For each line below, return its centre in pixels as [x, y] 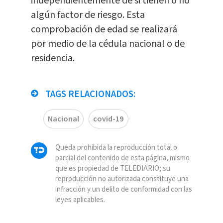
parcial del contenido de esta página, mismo [122, 158]
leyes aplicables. [80, 200]
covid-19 [108, 119]
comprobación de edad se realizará [104, 30]
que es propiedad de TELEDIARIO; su [112, 169]
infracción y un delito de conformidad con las [123, 190]
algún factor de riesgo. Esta [88, 15]
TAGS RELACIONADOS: [89, 95]
